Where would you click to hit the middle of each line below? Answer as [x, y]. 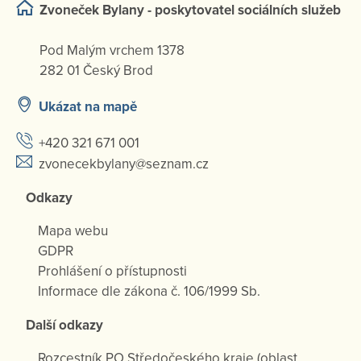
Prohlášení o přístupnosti [112, 272]
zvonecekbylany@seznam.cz [124, 164]
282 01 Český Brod [96, 70]
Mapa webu [73, 231]
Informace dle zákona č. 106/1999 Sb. [149, 292]
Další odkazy [64, 325]
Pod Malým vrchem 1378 [112, 50]
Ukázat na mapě [88, 107]
